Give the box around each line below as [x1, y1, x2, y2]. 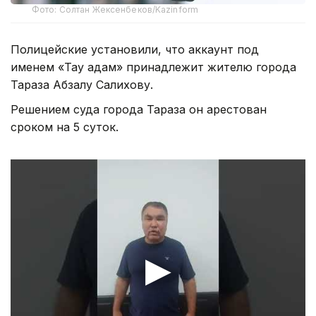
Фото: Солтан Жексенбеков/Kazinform [32, 4, 199, 15]
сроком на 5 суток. [11, 119, 119, 134]
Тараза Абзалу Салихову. [11, 77, 153, 92]
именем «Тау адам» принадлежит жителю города [11, 59, 296, 74]
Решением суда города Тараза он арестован [11, 102, 267, 116]
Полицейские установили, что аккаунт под [11, 42, 259, 56]
